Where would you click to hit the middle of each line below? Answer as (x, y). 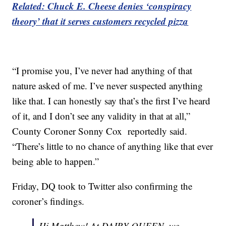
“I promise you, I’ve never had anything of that (102, 70)
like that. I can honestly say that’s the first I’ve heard (111, 100)
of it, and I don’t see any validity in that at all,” (101, 116)
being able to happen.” (56, 161)
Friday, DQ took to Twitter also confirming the (102, 186)
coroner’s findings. (48, 201)
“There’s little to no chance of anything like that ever (113, 146)
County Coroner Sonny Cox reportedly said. (100, 131)
